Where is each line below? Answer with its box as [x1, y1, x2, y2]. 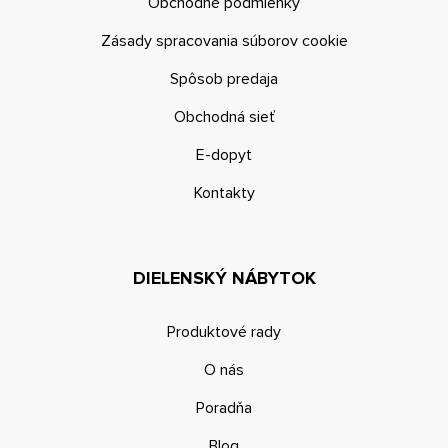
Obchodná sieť [173, 106, 275, 127]
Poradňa [196, 397, 252, 418]
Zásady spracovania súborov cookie [100, 30, 348, 51]
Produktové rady [167, 321, 281, 342]
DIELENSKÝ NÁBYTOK [132, 266, 316, 289]
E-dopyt [196, 144, 252, 165]
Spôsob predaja [170, 68, 278, 89]
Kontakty [193, 182, 255, 203]
